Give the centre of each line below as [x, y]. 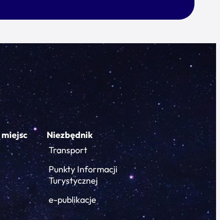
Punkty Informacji [83, 169]
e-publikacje [72, 200]
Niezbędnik [70, 135]
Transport [68, 150]
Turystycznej [73, 180]
